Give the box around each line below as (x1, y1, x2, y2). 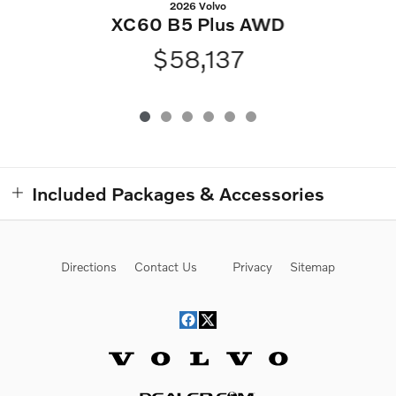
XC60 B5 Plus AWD (110, 12, 285, 35)
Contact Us (134, 259, 197, 275)
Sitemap (290, 259, 335, 275)
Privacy (232, 259, 272, 275)
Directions (61, 259, 117, 275)
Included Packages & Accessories (32, 182, 324, 205)
